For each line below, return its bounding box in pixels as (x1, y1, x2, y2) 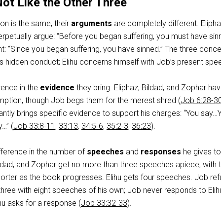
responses (141, 147, 183, 156)
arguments (71, 19, 112, 28)
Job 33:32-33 (81, 198, 127, 208)
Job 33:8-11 (13, 121, 55, 131)
